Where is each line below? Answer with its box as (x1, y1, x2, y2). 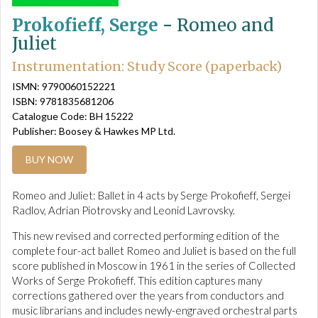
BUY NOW (26, 153, 73, 166)
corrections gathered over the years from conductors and (12, 289, 284, 302)
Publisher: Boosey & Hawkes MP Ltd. (12, 125, 175, 138)
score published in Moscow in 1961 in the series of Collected (12, 259, 295, 273)
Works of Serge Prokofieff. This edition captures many (12, 274, 262, 287)
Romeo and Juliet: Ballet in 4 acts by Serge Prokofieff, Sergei (12, 189, 290, 202)
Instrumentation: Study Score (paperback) (12, 58, 282, 75)
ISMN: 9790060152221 (12, 80, 116, 93)
